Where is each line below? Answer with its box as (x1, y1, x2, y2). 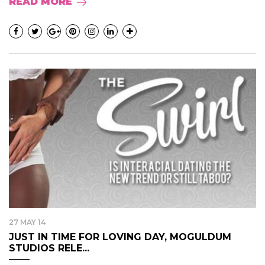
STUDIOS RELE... (9, 242, 89, 254)
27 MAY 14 (9, 217, 46, 227)
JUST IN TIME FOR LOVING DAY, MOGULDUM (9, 231, 231, 243)
